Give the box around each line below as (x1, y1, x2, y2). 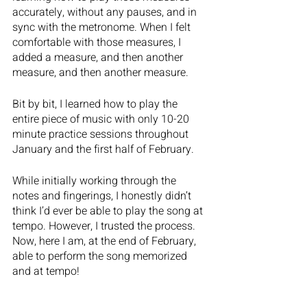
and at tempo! (12, 262, 79, 280)
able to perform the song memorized (12, 247, 190, 265)
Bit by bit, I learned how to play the (12, 95, 180, 112)
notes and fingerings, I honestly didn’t (12, 187, 194, 204)
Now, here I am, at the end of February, (12, 232, 199, 249)
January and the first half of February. (12, 140, 197, 158)
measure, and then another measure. (12, 64, 191, 81)
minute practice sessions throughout (12, 125, 191, 143)
